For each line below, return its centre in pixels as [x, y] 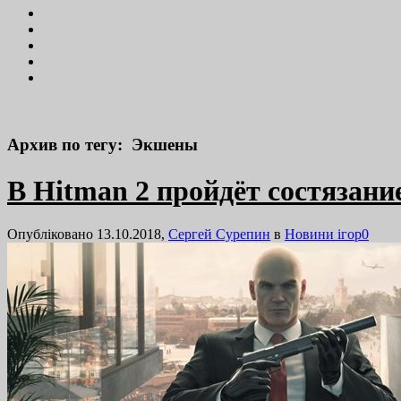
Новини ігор [323, 235]
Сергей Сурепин [219, 235]
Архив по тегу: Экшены [102, 145]
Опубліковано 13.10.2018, [88, 235]
